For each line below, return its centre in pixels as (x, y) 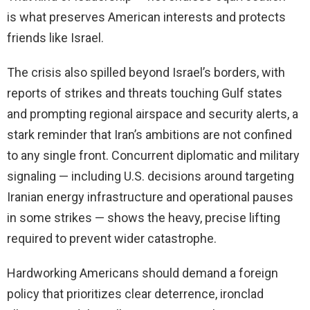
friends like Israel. (55, 38)
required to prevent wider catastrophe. (112, 239)
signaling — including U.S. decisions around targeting (151, 176)
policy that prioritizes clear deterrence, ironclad (135, 294)
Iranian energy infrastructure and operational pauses (150, 197)
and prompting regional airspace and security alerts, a (153, 114)
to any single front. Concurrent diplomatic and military (153, 156)
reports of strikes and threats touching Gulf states (145, 93)
